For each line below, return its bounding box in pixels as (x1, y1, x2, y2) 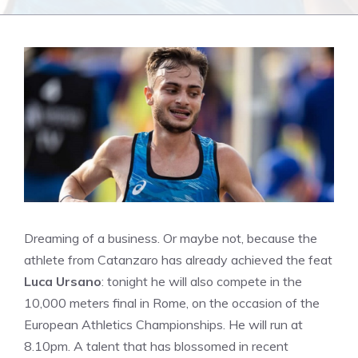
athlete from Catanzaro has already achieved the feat (24, 252, 332, 268)
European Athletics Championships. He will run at (24, 316, 303, 332)
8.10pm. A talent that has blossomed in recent (24, 338, 288, 354)
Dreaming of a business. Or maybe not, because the (24, 230, 317, 246)
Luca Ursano (24, 273, 101, 289)
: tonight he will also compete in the (101, 273, 302, 289)
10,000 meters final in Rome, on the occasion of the (24, 295, 320, 311)
